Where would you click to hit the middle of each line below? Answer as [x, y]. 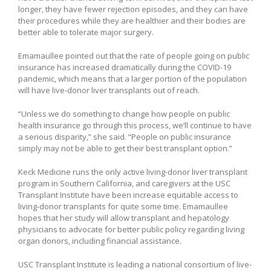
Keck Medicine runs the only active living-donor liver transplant [133, 172]
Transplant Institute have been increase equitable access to [128, 195]
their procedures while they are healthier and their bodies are [132, 21]
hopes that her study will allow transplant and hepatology [124, 218]
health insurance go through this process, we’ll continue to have [135, 126]
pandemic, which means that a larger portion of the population [132, 79]
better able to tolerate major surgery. [86, 32]
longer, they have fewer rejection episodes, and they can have [133, 9]
